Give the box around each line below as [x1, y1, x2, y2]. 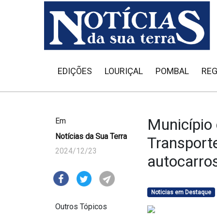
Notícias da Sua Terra [55, 132, 127, 141]
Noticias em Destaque [151, 189, 211, 196]
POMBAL [155, 66, 189, 76]
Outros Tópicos [55, 202, 107, 212]
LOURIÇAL [105, 66, 143, 76]
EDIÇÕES [58, 66, 92, 76]
